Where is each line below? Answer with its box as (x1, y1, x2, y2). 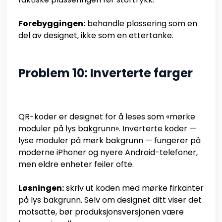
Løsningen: (18, 182, 64, 194)
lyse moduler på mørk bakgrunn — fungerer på (18, 135, 201, 147)
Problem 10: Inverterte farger (18, 65, 193, 82)
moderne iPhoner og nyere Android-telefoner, (18, 147, 198, 159)
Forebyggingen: (18, 18, 85, 30)
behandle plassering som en (85, 18, 197, 30)
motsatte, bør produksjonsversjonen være (18, 206, 184, 218)
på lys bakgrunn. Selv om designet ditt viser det (18, 194, 202, 206)
